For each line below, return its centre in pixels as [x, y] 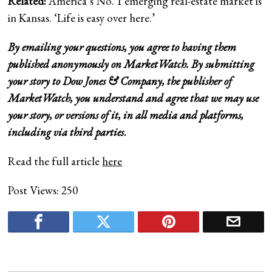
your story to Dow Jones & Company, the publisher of [120, 81]
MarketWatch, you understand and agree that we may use [134, 98]
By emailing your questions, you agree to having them [122, 47]
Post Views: [34, 190]
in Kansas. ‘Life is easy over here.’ [83, 18]
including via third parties [66, 132]
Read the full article [55, 161]
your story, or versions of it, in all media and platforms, [126, 115]
